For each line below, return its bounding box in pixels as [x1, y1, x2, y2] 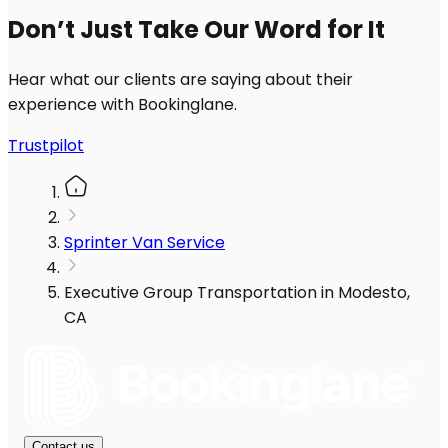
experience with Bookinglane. [8, 93, 237, 117]
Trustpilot [8, 134, 84, 158]
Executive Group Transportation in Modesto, [64, 281, 410, 305]
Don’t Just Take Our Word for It [8, 13, 385, 47]
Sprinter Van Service [64, 231, 225, 255]
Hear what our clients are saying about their [8, 68, 353, 92]
